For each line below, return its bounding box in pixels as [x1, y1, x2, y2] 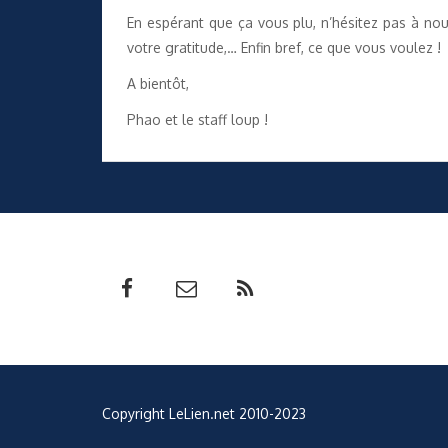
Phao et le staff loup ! [127, 111, 268, 129]
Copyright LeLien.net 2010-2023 [102, 404, 306, 422]
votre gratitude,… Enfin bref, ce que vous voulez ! [127, 38, 441, 56]
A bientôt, [127, 74, 189, 92]
